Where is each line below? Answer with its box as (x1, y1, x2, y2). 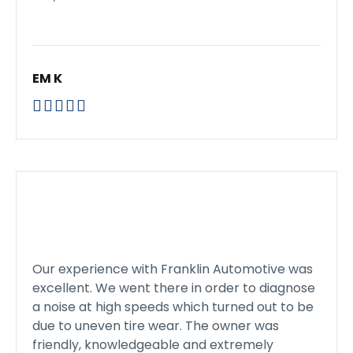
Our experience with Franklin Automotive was (32, 260, 313, 278)
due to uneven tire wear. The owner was (32, 317, 279, 335)
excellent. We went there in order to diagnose (32, 279, 315, 297)
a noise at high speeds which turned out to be (32, 298, 314, 316)
